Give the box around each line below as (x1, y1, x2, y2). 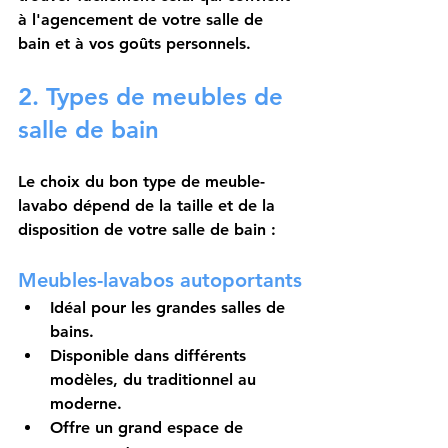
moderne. (50, 394, 122, 414)
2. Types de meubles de (18, 82, 290, 112)
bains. (50, 322, 94, 342)
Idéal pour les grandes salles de (50, 298, 290, 318)
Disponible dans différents (50, 346, 251, 366)
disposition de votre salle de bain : (18, 220, 276, 240)
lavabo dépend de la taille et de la (18, 196, 280, 216)
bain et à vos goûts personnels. (18, 34, 251, 54)
